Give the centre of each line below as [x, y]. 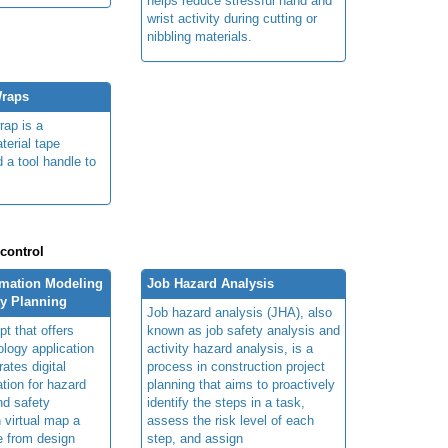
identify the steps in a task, [226, 403]
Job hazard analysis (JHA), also [239, 313]
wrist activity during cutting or [232, 19]
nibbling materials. [199, 37]
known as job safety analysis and [243, 331]
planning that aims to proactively [241, 385]
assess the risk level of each [230, 421]
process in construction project [236, 367]
